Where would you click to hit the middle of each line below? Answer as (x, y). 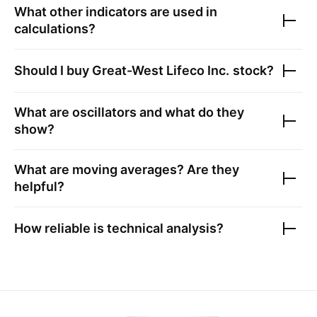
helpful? (39, 187)
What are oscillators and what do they (129, 113)
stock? (252, 71)
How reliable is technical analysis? (119, 229)
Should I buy (53, 71)
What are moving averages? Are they (127, 170)
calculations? (55, 29)
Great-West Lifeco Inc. (161, 71)
